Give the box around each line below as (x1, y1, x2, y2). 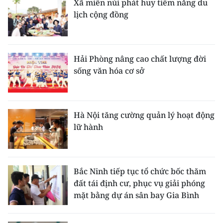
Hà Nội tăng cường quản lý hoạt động (74, 109, 215, 120)
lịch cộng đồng (74, 8, 128, 20)
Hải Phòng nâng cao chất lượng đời (74, 53, 206, 64)
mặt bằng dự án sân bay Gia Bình (74, 189, 199, 201)
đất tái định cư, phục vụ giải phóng (74, 177, 205, 189)
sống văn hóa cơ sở (74, 65, 144, 76)
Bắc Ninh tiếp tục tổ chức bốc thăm (74, 165, 206, 177)
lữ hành (74, 121, 103, 132)
